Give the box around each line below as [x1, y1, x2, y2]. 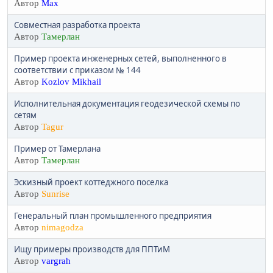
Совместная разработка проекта [14, 19, 140, 31]
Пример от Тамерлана [14, 143, 101, 155]
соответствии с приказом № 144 [14, 65, 141, 76]
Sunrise [41, 189, 69, 199]
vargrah [41, 256, 71, 266]
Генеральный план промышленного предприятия [14, 210, 211, 222]
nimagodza [41, 222, 83, 233]
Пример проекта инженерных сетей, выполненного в [14, 53, 227, 65]
